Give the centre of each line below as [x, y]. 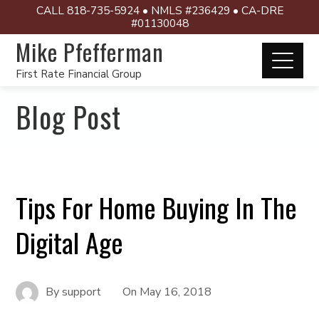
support [82, 292]
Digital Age [70, 242]
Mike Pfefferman [90, 52]
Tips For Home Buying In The [157, 207]
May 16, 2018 [176, 292]
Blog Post [69, 117]
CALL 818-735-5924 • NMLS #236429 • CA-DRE [159, 10]
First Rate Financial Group [79, 74]
